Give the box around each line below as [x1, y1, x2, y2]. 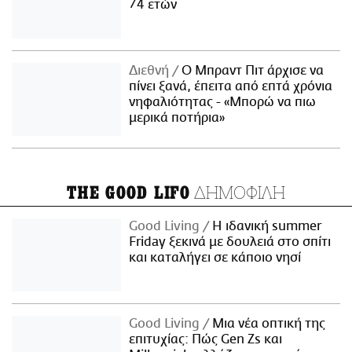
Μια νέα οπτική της [209, 317, 326, 332]
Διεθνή [129, 64, 173, 79]
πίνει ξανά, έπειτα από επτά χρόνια [129, 79, 333, 94]
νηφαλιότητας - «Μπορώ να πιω [129, 95, 317, 110]
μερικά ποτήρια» [129, 111, 225, 126]
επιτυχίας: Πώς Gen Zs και [129, 332, 283, 347]
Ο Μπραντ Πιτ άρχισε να [178, 64, 324, 79]
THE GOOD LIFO [66, 183, 191, 204]
